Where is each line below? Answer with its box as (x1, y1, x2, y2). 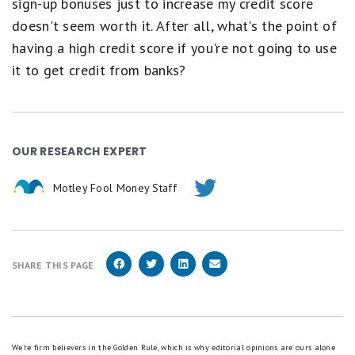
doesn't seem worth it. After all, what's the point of (12, 17, 337, 35)
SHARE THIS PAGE (12, 259, 94, 271)
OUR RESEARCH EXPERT (12, 143, 147, 159)
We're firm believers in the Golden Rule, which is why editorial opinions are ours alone (12, 342, 336, 353)
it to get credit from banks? (12, 61, 190, 79)
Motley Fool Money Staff (53, 181, 177, 195)
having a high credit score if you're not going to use (12, 39, 337, 57)
